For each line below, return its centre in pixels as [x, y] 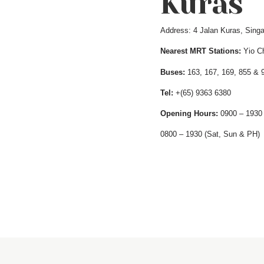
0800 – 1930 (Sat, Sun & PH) [210, 134]
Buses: [173, 72]
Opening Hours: [189, 114]
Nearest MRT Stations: [201, 51]
